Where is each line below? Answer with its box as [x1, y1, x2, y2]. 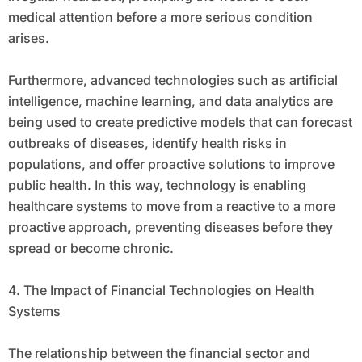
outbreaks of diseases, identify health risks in [7, 135, 287, 152]
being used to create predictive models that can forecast [7, 114, 352, 131]
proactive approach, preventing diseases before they [7, 219, 333, 236]
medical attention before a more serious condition [7, 9, 313, 26]
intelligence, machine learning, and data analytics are [7, 93, 333, 110]
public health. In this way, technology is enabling [7, 177, 306, 194]
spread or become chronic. [7, 240, 174, 257]
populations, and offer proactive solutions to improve [7, 156, 335, 173]
